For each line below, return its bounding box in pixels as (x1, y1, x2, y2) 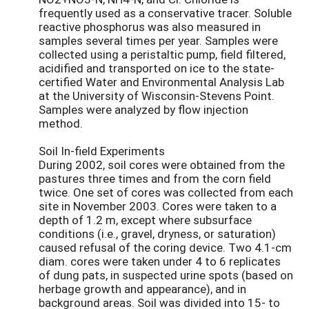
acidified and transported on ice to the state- (39, 60, 275, 77)
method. (39, 115, 83, 132)
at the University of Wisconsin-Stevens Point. (39, 88, 275, 104)
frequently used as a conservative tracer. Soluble (39, 5, 292, 21)
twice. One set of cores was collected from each (39, 184, 293, 201)
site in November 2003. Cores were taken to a (39, 198, 277, 215)
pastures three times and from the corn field (39, 170, 271, 187)
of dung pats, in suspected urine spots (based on (39, 267, 293, 283)
